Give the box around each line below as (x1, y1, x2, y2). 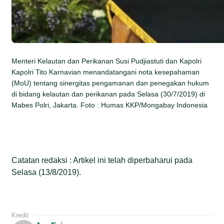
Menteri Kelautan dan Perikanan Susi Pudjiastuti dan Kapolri (11, 56, 202, 65)
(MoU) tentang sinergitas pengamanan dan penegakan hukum (11, 78, 209, 87)
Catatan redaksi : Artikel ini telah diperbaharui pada (11, 155, 193, 164)
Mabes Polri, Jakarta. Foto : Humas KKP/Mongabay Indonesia (11, 100, 208, 109)
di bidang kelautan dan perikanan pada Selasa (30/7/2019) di (11, 89, 205, 98)
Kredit (11, 211, 29, 219)
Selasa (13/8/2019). (11, 167, 81, 176)
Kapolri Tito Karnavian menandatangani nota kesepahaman (11, 67, 200, 76)
